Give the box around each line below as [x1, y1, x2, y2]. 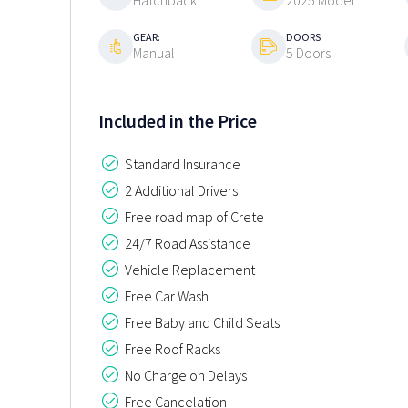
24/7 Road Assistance [122, 233, 250, 252]
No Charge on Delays [122, 365, 247, 384]
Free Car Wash [122, 286, 209, 305]
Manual [133, 44, 175, 63]
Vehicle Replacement [122, 260, 255, 279]
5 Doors [286, 44, 331, 63]
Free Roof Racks [122, 339, 220, 358]
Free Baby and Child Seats [122, 312, 280, 331]
